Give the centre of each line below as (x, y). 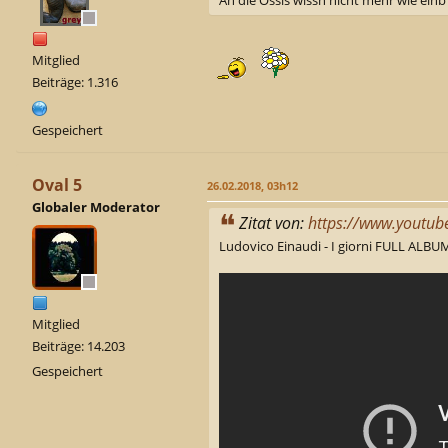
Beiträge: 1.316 (75, 81)
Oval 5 (57, 184)
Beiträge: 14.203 (78, 345)
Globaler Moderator (96, 206)
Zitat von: (273, 222)
